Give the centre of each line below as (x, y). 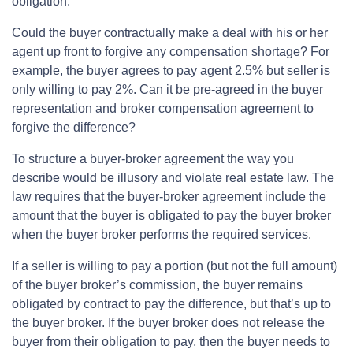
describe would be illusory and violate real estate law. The (173, 177)
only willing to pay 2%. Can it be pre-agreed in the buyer (167, 89)
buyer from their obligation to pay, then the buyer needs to (171, 341)
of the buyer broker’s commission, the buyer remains (157, 284)
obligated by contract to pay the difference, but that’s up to (171, 303)
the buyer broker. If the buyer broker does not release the (168, 322)
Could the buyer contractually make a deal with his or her (170, 32)
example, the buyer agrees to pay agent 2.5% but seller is (171, 70)
